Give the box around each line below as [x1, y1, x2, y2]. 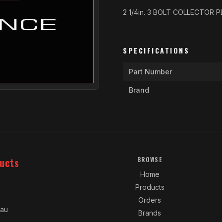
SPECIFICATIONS [123, 45, 190, 55]
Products [135, 183, 165, 191]
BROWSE [137, 155, 163, 164]
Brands [138, 209, 162, 217]
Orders [138, 196, 162, 204]
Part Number [129, 67, 172, 76]
